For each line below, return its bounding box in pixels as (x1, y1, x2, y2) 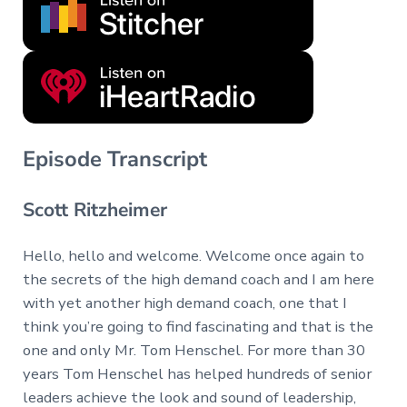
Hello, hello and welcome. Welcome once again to (22, 245, 364, 267)
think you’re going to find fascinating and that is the (22, 316, 373, 338)
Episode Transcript (22, 144, 207, 174)
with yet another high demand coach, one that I (22, 293, 347, 314)
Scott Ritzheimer (22, 197, 167, 223)
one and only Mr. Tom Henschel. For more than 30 (22, 340, 365, 362)
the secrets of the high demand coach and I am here (22, 269, 374, 291)
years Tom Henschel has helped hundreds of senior (22, 363, 372, 385)
